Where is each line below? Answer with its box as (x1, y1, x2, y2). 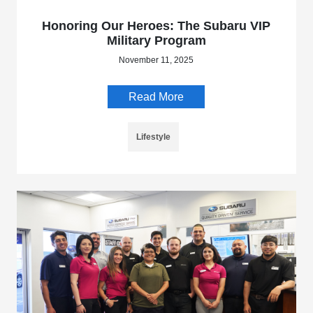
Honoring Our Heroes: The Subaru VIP (42, 19, 271, 34)
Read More (129, 91, 184, 103)
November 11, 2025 (119, 55, 194, 66)
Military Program (106, 34, 206, 48)
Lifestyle (136, 132, 171, 143)
